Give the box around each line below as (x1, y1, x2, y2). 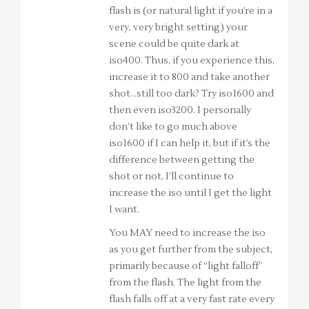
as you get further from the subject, (109, 243, 272, 257)
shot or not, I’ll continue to (109, 170, 234, 183)
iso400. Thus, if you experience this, (109, 54, 275, 68)
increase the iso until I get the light (109, 187, 272, 200)
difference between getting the (109, 154, 255, 167)
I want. (109, 203, 139, 217)
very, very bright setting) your (109, 21, 248, 34)
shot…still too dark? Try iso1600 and (109, 88, 274, 101)
